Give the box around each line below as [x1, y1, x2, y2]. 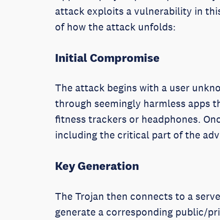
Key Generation [55, 158, 139, 173]
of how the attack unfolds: [55, 20, 178, 33]
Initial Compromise [55, 49, 160, 65]
